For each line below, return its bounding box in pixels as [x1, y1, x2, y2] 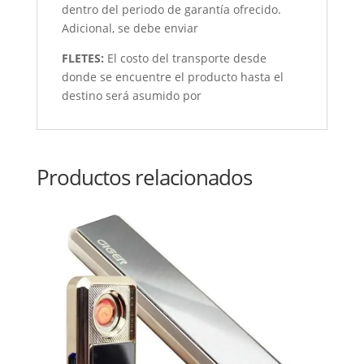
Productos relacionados [36, 162, 252, 192]
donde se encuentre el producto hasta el [61, 68, 284, 84]
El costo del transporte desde [106, 50, 266, 66]
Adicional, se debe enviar [61, 19, 198, 36]
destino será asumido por [61, 87, 201, 103]
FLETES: [61, 50, 107, 66]
